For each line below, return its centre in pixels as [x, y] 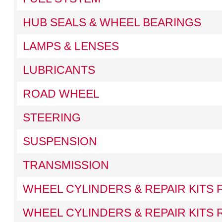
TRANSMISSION [66, 165]
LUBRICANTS [59, 70]
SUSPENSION [60, 141]
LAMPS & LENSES [71, 46]
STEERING [52, 117]
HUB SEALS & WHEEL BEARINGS [112, 22]
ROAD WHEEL [61, 94]
